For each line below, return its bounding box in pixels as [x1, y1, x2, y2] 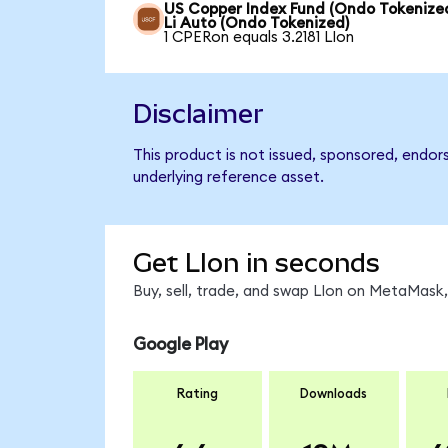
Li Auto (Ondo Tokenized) [164, 16, 350, 32]
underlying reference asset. [132, 170, 324, 186]
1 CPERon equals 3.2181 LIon [164, 30, 355, 46]
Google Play [132, 336, 228, 354]
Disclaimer [132, 98, 264, 129]
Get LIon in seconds [132, 247, 380, 278]
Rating [177, 386, 218, 401]
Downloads [300, 386, 368, 401]
